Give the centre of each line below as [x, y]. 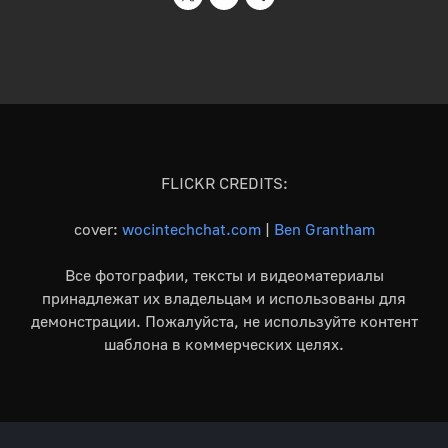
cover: [97, 228]
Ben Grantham [324, 228]
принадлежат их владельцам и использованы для [224, 297]
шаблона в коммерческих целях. [224, 343]
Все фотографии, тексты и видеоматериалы [224, 274]
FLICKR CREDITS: [224, 182]
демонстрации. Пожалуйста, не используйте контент [224, 320]
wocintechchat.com [191, 228]
